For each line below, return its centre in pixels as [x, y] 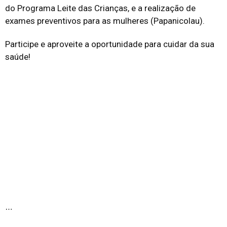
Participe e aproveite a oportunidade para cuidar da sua [110, 44]
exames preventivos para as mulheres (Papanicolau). [105, 21]
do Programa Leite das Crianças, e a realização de [100, 8]
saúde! [18, 56]
